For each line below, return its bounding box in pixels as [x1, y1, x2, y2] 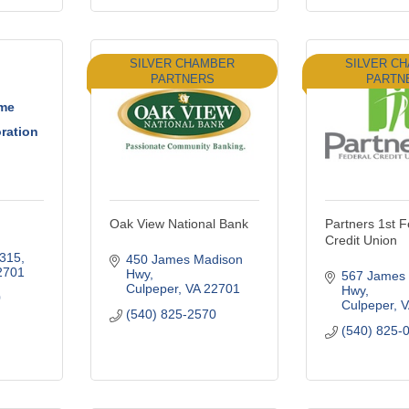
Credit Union [325, 232, 398, 247]
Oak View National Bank [110, 215, 249, 231]
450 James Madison [125, 251, 243, 267]
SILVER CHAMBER [130, 56, 236, 70]
